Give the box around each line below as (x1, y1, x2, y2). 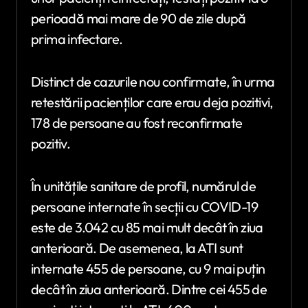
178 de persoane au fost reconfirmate (31, 113, 243, 131)
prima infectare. (31, 30, 123, 47)
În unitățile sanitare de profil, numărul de (31, 177, 256, 195)
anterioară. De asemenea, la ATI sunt (31, 239, 243, 256)
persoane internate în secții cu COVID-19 (31, 197, 258, 215)
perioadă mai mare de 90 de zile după (31, 9, 246, 27)
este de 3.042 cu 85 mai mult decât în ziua (31, 218, 263, 236)
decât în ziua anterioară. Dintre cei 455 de (31, 280, 267, 298)
